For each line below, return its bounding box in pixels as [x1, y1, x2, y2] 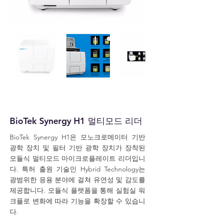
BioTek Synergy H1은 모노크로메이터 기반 [10, 133, 145, 141]
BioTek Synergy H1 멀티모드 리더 [10, 115, 142, 126]
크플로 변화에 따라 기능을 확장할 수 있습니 [10, 197, 145, 205]
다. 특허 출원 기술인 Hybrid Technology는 [10, 165, 145, 173]
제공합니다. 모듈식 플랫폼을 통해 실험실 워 [10, 186, 145, 195]
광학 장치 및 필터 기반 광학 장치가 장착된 [10, 143, 145, 152]
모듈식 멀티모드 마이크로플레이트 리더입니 [10, 154, 145, 163]
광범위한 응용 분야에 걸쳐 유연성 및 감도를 [10, 175, 145, 184]
